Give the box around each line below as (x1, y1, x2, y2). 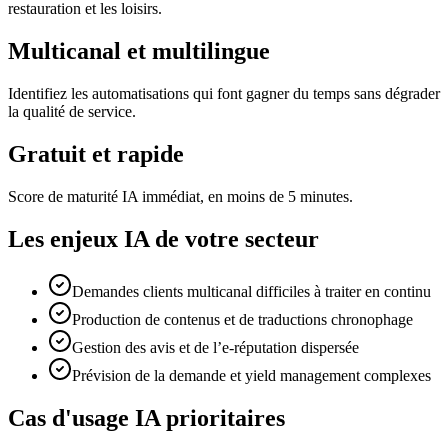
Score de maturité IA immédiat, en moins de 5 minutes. (8, 188, 353, 206)
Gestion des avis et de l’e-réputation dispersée (72, 338, 359, 356)
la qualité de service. (8, 103, 136, 121)
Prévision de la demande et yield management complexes (72, 366, 431, 384)
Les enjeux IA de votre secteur (8, 225, 319, 252)
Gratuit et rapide (8, 141, 184, 168)
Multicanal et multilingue (8, 38, 270, 65)
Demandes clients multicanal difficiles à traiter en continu (72, 282, 431, 300)
